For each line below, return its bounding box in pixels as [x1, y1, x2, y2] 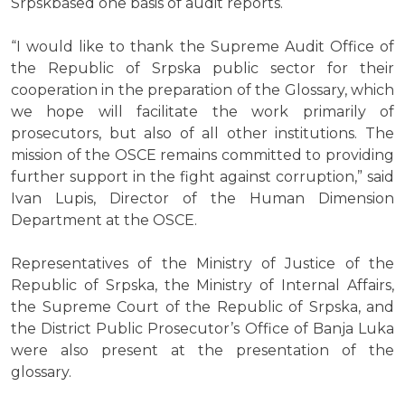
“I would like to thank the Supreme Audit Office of [11, 38, 394, 56]
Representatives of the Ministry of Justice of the [11, 255, 394, 273]
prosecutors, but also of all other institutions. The [11, 125, 394, 143]
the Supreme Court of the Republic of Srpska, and [11, 298, 394, 316]
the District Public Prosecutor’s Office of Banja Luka [11, 320, 394, 338]
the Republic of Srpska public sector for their [11, 60, 394, 78]
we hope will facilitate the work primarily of [11, 103, 394, 121]
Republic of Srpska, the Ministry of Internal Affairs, [11, 277, 394, 295]
